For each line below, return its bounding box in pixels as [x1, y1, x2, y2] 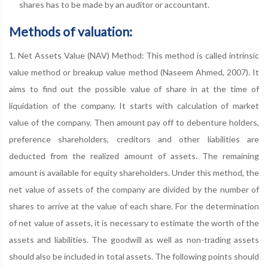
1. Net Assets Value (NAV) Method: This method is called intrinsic [9, 50, 259, 60]
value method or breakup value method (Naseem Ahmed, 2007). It [9, 67, 259, 77]
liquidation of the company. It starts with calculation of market [9, 100, 259, 111]
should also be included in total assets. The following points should [9, 251, 259, 261]
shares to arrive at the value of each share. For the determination [9, 201, 259, 211]
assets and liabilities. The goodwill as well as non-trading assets [9, 234, 259, 245]
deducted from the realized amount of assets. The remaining [9, 151, 259, 161]
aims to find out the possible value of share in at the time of [9, 84, 259, 94]
